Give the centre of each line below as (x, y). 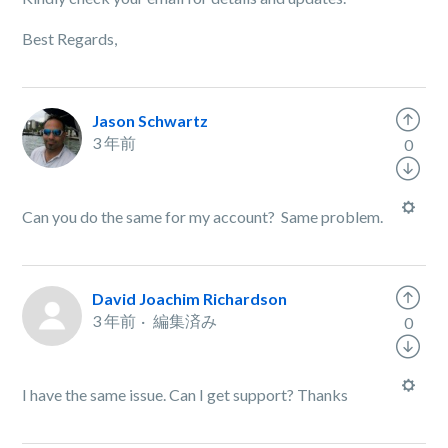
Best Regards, (71, 38)
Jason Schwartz (150, 120)
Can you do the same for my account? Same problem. (203, 216)
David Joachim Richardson (190, 298)
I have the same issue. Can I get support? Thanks (185, 394)
